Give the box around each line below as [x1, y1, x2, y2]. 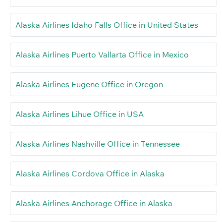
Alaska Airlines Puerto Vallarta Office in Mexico [15, 50, 189, 60]
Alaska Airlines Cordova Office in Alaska [15, 168, 165, 179]
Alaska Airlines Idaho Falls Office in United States [15, 20, 198, 30]
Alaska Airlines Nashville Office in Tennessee [15, 139, 180, 149]
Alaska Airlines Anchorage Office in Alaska [15, 198, 172, 209]
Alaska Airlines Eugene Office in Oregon [15, 79, 163, 90]
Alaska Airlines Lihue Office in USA [15, 109, 144, 119]
